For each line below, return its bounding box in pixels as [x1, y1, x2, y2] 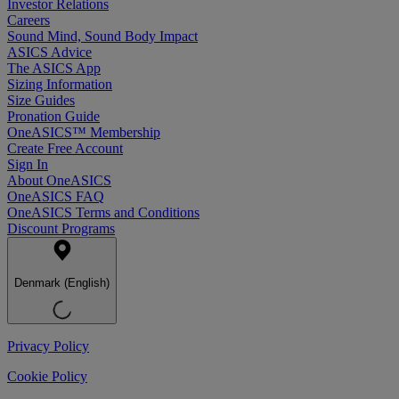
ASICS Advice [7, 45, 92, 61]
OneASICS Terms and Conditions [7, 205, 199, 221]
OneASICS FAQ [7, 189, 104, 205]
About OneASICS [7, 173, 111, 189]
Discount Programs [7, 221, 115, 237]
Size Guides [7, 93, 75, 109]
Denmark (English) [14, 275, 110, 289]
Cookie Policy [7, 369, 87, 384]
